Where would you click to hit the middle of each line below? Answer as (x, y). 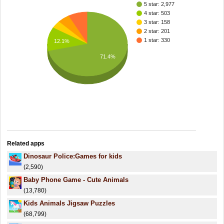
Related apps (26, 143)
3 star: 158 (157, 22)
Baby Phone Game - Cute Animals (76, 180)
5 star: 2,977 (159, 4)
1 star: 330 (157, 40)
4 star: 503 (157, 13)
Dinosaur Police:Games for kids (73, 156)
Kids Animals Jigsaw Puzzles (69, 203)
